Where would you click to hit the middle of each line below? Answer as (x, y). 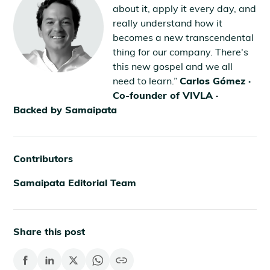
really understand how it (168, 23)
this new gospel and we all (173, 66)
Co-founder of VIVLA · (167, 95)
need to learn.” (146, 80)
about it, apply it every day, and (185, 8)
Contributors (43, 158)
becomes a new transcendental (184, 37)
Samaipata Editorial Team (75, 182)
